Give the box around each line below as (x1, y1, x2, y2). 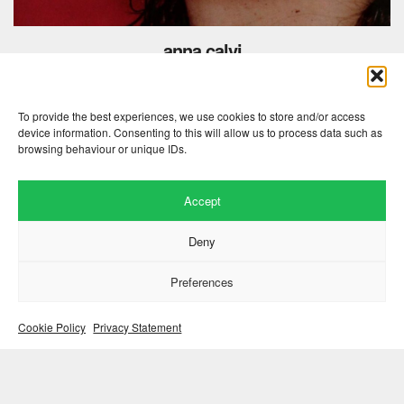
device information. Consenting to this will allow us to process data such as (18, 124, 382, 140)
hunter (179, 64, 225, 88)
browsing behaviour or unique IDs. (18, 141, 187, 156)
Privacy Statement (93, 319, 182, 335)
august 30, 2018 (162, 92, 242, 108)
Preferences (170, 272, 234, 290)
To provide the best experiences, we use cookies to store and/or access (18, 108, 365, 124)
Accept (183, 191, 221, 209)
